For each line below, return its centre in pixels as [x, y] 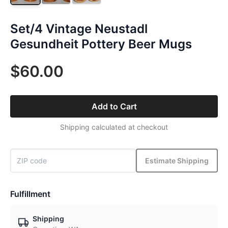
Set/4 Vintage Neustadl [79, 29]
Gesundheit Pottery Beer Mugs [101, 44]
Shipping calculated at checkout [114, 127]
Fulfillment [30, 194]
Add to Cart [114, 107]
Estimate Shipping [177, 160]
